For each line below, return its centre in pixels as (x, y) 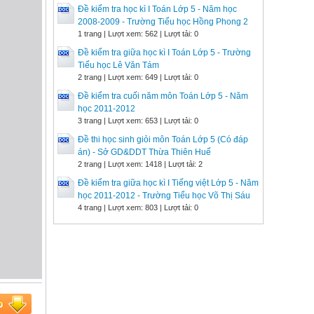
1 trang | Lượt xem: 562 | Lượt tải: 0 (138, 34)
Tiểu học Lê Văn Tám (118, 65)
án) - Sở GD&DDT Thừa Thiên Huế (144, 152)
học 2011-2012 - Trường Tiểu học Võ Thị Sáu (164, 196)
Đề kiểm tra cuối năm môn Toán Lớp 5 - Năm (163, 96)
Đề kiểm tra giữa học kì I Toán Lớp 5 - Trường (164, 53)
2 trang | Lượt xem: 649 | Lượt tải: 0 (138, 77)
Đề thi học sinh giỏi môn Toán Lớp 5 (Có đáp (163, 139)
